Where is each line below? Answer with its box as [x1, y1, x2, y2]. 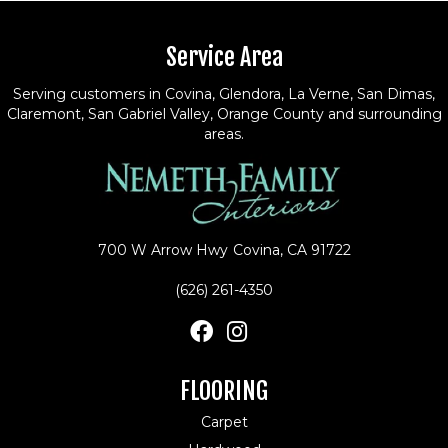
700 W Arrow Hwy [97, 240, 228, 259]
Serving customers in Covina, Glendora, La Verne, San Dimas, [13, 84, 435, 103]
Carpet [200, 412, 248, 431]
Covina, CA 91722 [232, 240, 351, 259]
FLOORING [180, 375, 268, 406]
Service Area [165, 41, 283, 72]
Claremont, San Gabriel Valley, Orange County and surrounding [6, 104, 442, 123]
